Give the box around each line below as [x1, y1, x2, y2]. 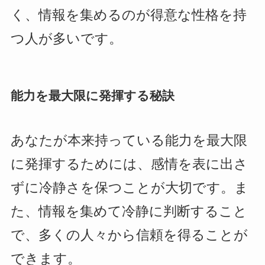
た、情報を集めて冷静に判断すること [10, 203, 247, 219]
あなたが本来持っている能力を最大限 [10, 132, 247, 148]
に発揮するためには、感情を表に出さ [10, 156, 248, 172]
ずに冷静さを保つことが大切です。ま [10, 180, 248, 195]
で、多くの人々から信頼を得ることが [10, 227, 248, 243]
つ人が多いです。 [10, 31, 122, 47]
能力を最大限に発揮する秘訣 [10, 89, 174, 103]
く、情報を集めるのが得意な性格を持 [10, 8, 247, 23]
